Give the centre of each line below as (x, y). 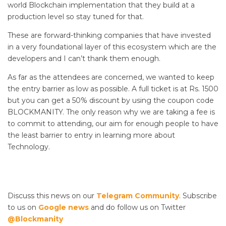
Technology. (29, 147)
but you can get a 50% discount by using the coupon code (111, 100)
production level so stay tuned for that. (76, 16)
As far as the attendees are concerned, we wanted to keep (111, 77)
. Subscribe (198, 195)
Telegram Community (138, 195)
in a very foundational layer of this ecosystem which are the (112, 47)
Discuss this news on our (52, 195)
